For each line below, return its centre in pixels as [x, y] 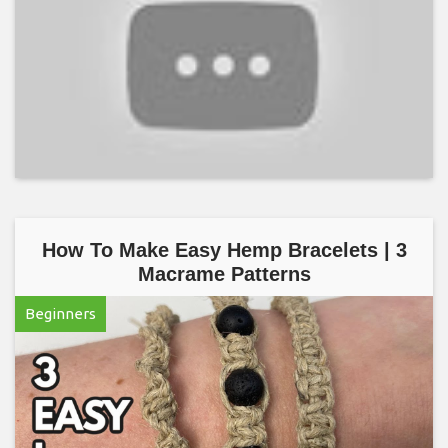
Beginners [60, 314]
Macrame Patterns [224, 274]
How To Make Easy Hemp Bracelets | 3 [224, 250]
